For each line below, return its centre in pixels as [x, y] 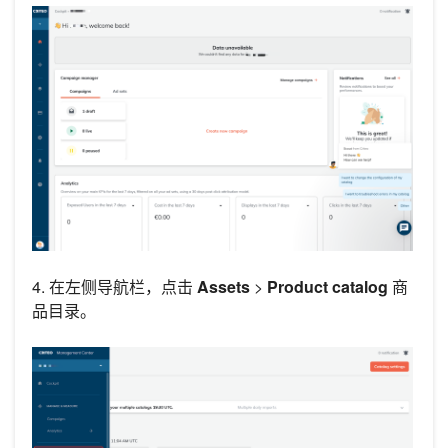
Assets [223, 287]
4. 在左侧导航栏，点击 [114, 287]
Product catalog [329, 287]
